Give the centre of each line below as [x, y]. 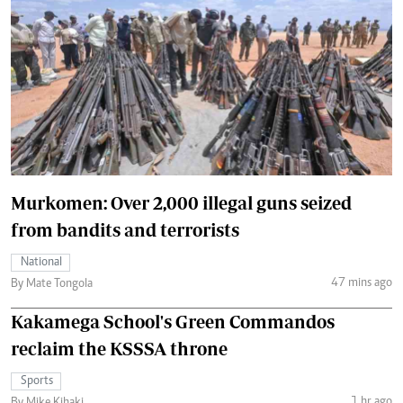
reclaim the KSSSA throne [119, 349]
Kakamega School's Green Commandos [173, 322]
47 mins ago [361, 283]
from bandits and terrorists [125, 230]
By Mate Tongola [52, 285]
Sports [37, 382]
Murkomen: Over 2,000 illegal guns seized [181, 203]
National [41, 263]
